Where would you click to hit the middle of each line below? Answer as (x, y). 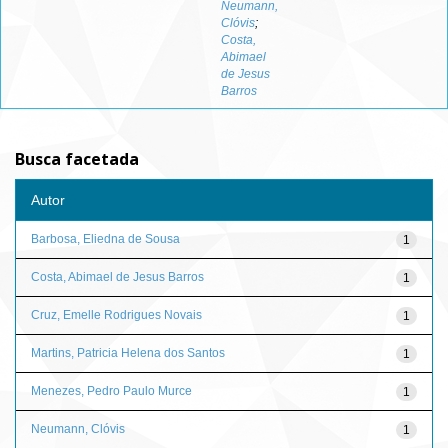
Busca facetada (77, 159)
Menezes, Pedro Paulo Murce (111, 390)
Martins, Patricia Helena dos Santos (128, 352)
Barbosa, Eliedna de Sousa (105, 238)
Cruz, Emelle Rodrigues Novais (116, 314)
